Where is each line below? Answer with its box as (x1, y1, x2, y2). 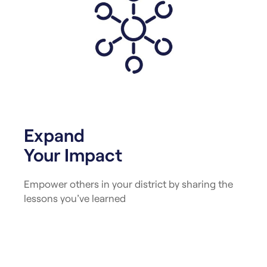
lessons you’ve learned (24, 192, 126, 204)
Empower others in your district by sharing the (24, 178, 233, 190)
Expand (24, 124, 85, 146)
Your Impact (24, 144, 122, 166)
